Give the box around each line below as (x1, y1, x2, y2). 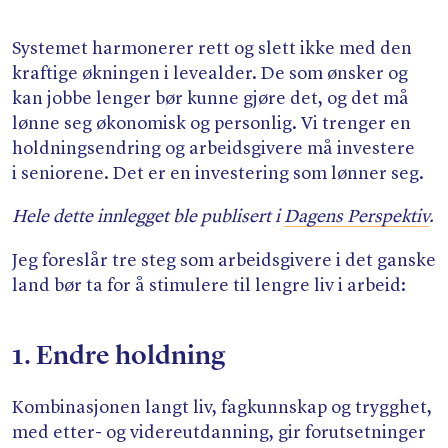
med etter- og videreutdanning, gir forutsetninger (12, 424, 426, 443)
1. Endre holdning (12, 342, 225, 371)
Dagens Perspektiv (284, 208, 429, 227)
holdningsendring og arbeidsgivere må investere (12, 140, 415, 159)
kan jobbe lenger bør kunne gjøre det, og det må (12, 90, 409, 109)
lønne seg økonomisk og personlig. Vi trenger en (12, 115, 411, 134)
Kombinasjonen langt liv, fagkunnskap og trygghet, (12, 399, 432, 418)
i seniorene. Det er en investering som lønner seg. (12, 165, 424, 184)
